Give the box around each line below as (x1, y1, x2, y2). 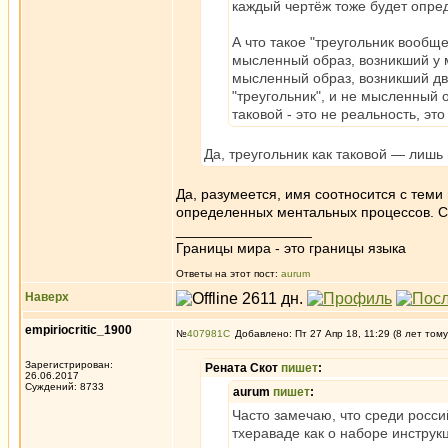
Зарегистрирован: (25, 359, 113, 370)
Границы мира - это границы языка (176, 240, 406, 256)
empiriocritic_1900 (25, 323, 132, 337)
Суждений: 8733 (25, 381, 104, 392)
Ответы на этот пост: (176, 268, 281, 279)
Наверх (25, 290, 69, 304)
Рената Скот (205, 361, 281, 375)
